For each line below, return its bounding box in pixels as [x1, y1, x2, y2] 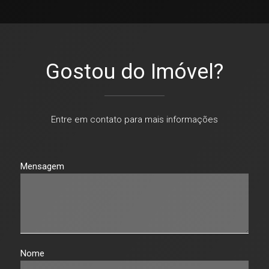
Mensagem [20, 161, 64, 172]
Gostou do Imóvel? [46, 59, 223, 84]
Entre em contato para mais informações [51, 114, 218, 125]
